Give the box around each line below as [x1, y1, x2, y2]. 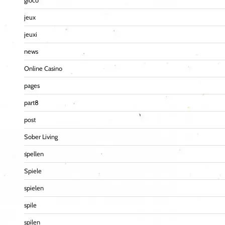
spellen [24, 150, 44, 158]
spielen [24, 184, 44, 192]
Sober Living [24, 133, 58, 141]
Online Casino [24, 65, 62, 73]
